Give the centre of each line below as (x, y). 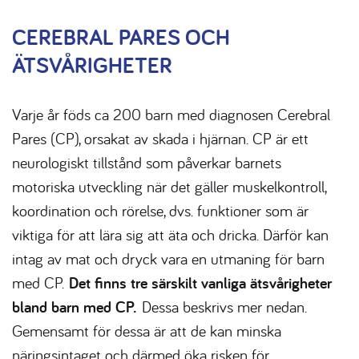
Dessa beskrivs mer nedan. (222, 306)
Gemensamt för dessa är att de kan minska (147, 330)
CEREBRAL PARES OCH (121, 36)
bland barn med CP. (75, 307)
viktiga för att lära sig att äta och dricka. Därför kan (170, 234)
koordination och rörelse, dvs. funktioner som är (160, 210)
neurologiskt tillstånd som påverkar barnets (147, 162)
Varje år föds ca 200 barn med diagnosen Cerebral (171, 114)
